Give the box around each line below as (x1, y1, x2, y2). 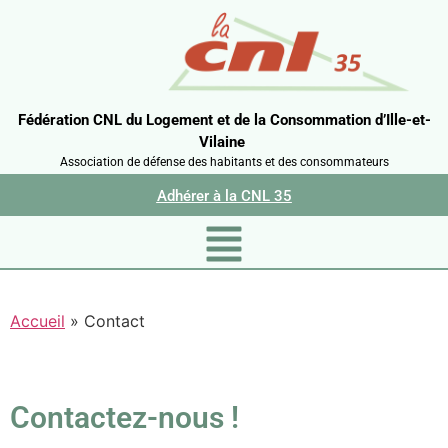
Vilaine (199, 133, 249, 152)
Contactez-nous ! (10, 399, 239, 435)
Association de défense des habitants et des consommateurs (59, 155, 389, 170)
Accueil (10, 310, 65, 331)
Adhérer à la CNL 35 (156, 187, 292, 206)
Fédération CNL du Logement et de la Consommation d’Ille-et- (17, 111, 431, 130)
